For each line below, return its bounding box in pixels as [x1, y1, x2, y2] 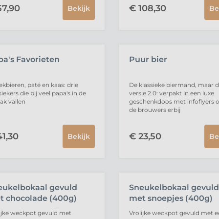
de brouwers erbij [129, 106, 180, 113]
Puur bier [129, 55, 167, 64]
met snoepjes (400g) [129, 194, 213, 203]
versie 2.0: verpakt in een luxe [129, 89, 214, 97]
